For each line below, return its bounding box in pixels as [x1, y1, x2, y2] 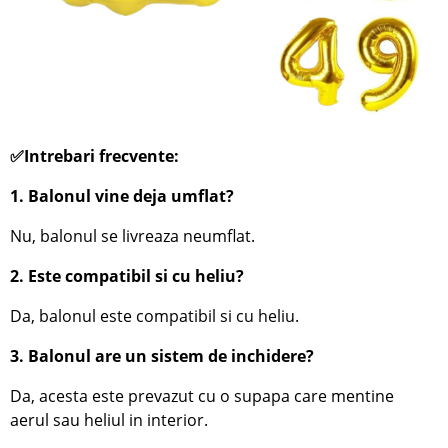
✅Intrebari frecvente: [10, 145, 180, 168]
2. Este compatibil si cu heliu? [10, 265, 245, 288]
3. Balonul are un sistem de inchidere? [10, 345, 315, 368]
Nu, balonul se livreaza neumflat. [10, 225, 256, 248]
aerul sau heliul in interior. [10, 409, 209, 432]
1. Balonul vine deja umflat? [10, 185, 235, 208]
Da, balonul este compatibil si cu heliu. [10, 305, 300, 328]
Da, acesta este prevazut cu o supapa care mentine [10, 385, 395, 408]
